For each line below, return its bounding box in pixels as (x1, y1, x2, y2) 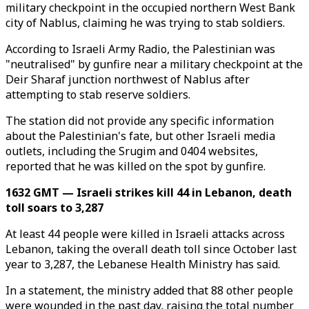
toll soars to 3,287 (6, 200, 103, 215)
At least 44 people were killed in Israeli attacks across (6, 226, 285, 241)
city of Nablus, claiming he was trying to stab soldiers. (6, 15, 285, 30)
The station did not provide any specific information (6, 113, 274, 128)
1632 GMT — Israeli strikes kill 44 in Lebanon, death (6, 185, 292, 200)
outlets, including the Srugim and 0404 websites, (6, 143, 258, 159)
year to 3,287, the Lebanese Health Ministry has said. (6, 257, 280, 272)
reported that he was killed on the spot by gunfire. (6, 159, 266, 174)
